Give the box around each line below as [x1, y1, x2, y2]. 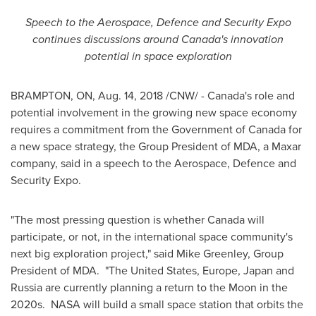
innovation [228, 31, 284, 47]
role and [252, 87, 295, 104]
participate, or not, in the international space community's [11, 229, 293, 245]
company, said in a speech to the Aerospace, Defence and [11, 155, 296, 171]
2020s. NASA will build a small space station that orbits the [11, 296, 303, 312]
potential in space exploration [84, 48, 232, 64]
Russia [11, 279, 42, 296]
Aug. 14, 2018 [98, 87, 163, 104]
